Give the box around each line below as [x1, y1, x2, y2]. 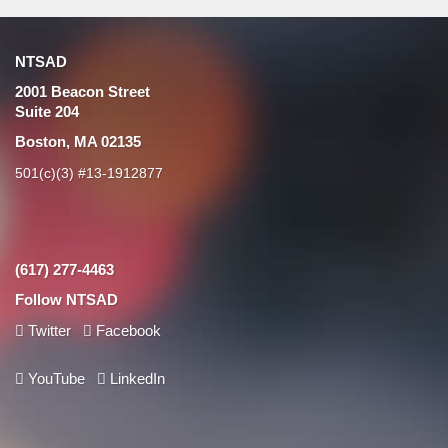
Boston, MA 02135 [15, 133, 141, 150]
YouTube [28, 370, 85, 387]
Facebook [96, 322, 161, 339]
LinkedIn [106, 370, 165, 387]
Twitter [28, 322, 71, 339]
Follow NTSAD [15, 291, 118, 308]
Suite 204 [15, 103, 79, 120]
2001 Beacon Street [15, 83, 150, 100]
